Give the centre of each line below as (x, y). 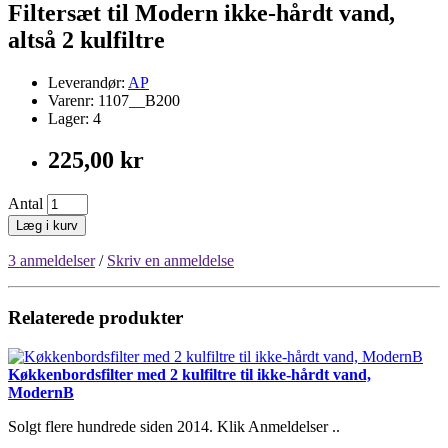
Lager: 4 (74, 118)
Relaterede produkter (95, 318)
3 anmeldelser (51, 261)
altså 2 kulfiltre (86, 39)
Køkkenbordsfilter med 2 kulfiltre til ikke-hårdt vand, (189, 374)
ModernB (41, 392)
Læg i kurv (47, 226)
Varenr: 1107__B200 (114, 100)
